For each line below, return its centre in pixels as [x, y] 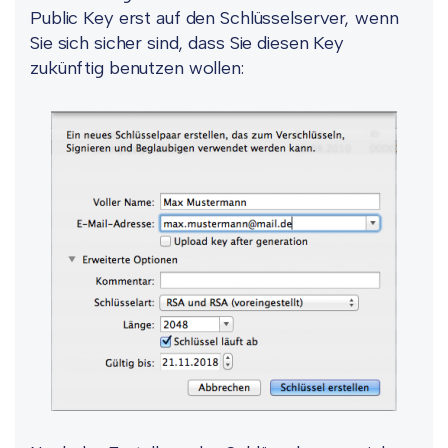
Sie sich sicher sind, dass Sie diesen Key [187, 42]
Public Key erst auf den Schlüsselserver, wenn [214, 17]
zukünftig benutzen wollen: [137, 67]
